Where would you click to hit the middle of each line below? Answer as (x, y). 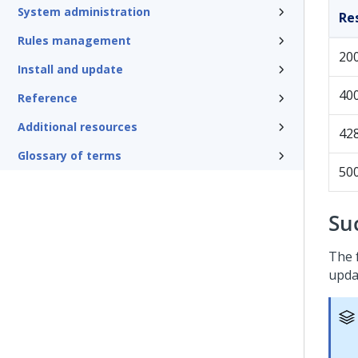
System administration (84, 12)
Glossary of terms (70, 155)
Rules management (74, 40)
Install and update (70, 69)
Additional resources (78, 127)
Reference (48, 98)
